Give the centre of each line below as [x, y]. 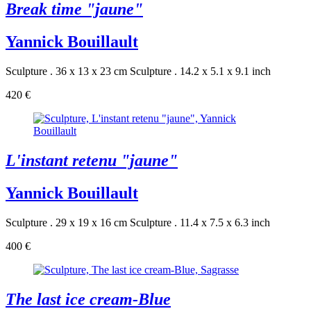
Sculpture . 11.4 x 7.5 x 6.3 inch [200, 222]
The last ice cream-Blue [88, 299]
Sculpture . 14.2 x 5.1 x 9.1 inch [200, 72]
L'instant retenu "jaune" [92, 160]
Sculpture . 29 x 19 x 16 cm [66, 222]
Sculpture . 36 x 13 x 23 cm [66, 72]
